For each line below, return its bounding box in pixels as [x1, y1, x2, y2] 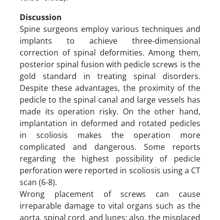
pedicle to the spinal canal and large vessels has [20, 94, 200, 105]
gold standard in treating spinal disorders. [20, 70, 200, 82]
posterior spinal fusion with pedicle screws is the [20, 58, 200, 70]
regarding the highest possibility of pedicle [20, 153, 200, 164]
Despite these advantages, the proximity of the [20, 82, 200, 93]
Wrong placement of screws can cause [20, 188, 200, 199]
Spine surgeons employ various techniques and [20, 23, 200, 34]
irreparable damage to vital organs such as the [20, 200, 200, 211]
